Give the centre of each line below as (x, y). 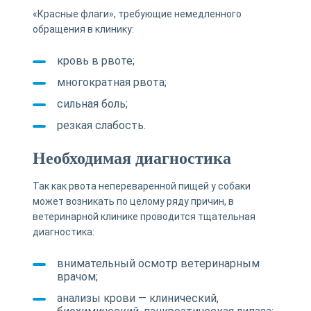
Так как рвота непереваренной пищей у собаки (141, 186)
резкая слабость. (101, 125)
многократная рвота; (111, 82)
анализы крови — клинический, (137, 298)
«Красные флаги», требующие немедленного (137, 14)
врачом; (77, 276)
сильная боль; (92, 103)
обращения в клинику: (83, 29)
